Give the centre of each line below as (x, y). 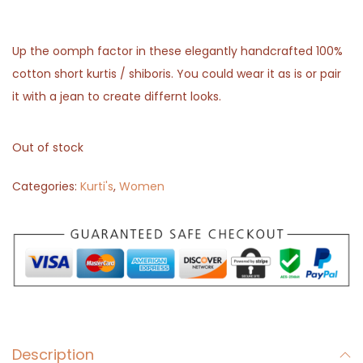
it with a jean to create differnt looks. (117, 96)
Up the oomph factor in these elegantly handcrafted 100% (177, 51)
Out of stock (48, 147)
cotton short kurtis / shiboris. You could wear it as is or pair (177, 73)
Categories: (46, 186)
